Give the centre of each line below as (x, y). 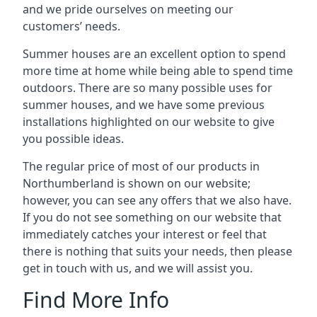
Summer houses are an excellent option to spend (154, 54)
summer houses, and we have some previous (144, 105)
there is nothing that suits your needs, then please (157, 251)
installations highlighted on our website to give (149, 122)
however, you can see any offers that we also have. (157, 200)
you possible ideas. (73, 139)
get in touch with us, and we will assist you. (138, 268)
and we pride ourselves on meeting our (128, 9)
